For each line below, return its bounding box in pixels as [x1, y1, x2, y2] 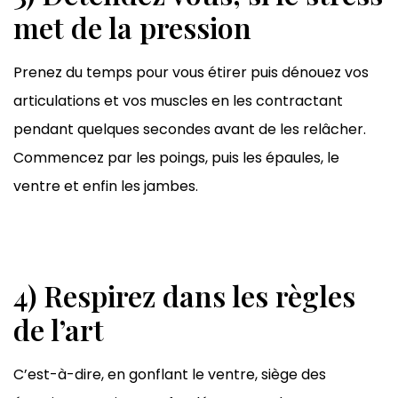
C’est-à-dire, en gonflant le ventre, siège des [13, 363, 326, 385]
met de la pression [13, 7, 251, 46]
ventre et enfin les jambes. [13, 175, 198, 196]
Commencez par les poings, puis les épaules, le [13, 147, 339, 168]
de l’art [13, 309, 104, 348]
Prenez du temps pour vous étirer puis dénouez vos [13, 61, 369, 83]
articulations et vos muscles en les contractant [13, 90, 343, 111]
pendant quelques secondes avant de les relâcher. [13, 118, 366, 139]
